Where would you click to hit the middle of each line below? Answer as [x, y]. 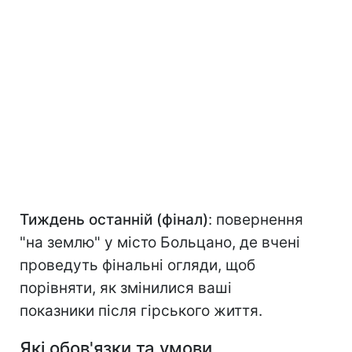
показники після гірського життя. [141, 311]
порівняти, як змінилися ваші [126, 288]
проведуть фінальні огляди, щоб [137, 266]
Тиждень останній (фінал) [114, 220]
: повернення [256, 220]
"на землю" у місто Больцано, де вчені [160, 243]
